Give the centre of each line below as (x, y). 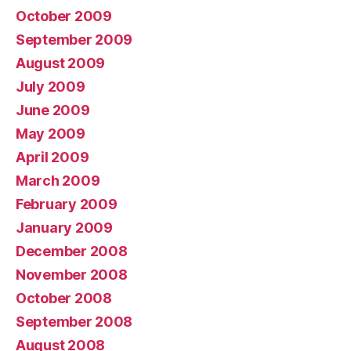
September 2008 (74, 322)
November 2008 (72, 275)
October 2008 (64, 298)
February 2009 (67, 204)
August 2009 (61, 63)
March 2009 (58, 181)
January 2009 (64, 228)
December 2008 (72, 251)
